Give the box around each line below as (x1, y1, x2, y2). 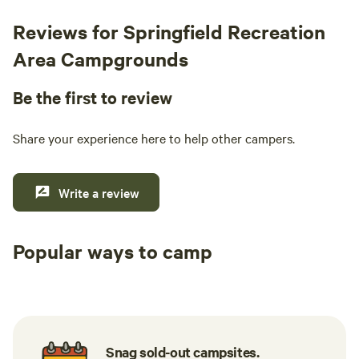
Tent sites (26, 265, 90, 284)
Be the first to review (13, 86, 172, 108)
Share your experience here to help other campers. (13, 129, 295, 147)
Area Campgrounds (13, 46, 188, 71)
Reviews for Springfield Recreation (13, 18, 325, 44)
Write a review (58, 184, 139, 201)
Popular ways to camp (13, 238, 212, 264)
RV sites (155, 265, 208, 284)
